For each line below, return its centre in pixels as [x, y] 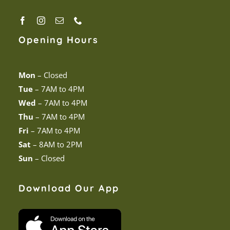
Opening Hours [58, 40]
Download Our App [69, 188]
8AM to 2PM [60, 145]
